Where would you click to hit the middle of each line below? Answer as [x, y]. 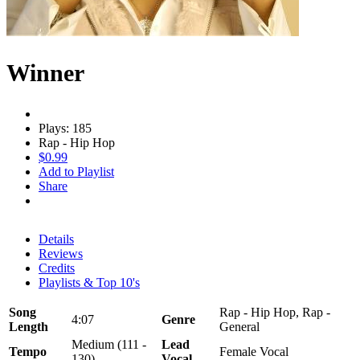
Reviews [61, 253]
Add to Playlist [76, 171]
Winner [45, 72]
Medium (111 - [109, 344]
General [239, 326]
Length [29, 326]
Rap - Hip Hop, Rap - [275, 312]
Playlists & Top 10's [89, 282]
